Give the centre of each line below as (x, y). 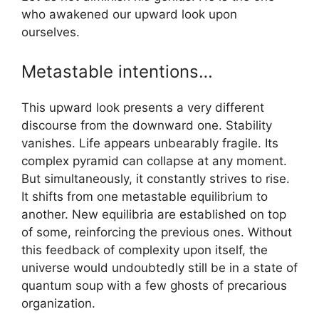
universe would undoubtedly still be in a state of (159, 268)
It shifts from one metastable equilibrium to (145, 197)
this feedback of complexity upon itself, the (145, 250)
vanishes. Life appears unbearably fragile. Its (150, 143)
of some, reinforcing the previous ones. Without (157, 232)
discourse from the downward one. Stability (147, 126)
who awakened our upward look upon (129, 14)
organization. (58, 304)
